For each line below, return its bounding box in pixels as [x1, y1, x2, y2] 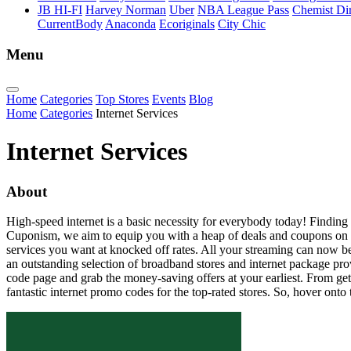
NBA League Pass [197, 3, 289, 17]
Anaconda [105, 17, 156, 31]
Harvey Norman [85, 3, 166, 17]
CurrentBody [38, 17, 103, 31]
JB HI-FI [38, 3, 82, 17]
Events [152, 92, 186, 106]
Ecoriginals [159, 17, 215, 31]
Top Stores [96, 92, 149, 106]
